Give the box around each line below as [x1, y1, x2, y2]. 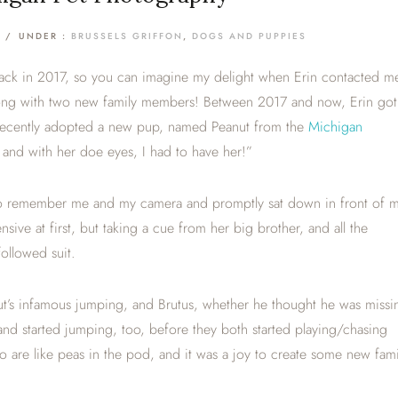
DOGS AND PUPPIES [192, 29, 306, 43]
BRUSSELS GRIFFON [71, 29, 183, 43]
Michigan [308, 116, 362, 137]
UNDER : [19, 29, 71, 43]
